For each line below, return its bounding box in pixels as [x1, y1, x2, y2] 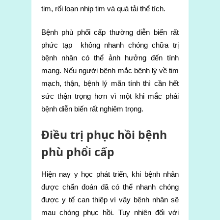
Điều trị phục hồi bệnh [41, 126, 167, 142]
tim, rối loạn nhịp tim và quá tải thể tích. [41, 4, 165, 13]
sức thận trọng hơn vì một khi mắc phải [41, 91, 179, 100]
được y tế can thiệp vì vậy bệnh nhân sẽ [41, 195, 179, 204]
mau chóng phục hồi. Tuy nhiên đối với [41, 208, 179, 217]
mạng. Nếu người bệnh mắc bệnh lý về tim [41, 66, 179, 75]
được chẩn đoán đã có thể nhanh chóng [41, 182, 179, 191]
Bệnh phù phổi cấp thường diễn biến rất [41, 27, 179, 36]
